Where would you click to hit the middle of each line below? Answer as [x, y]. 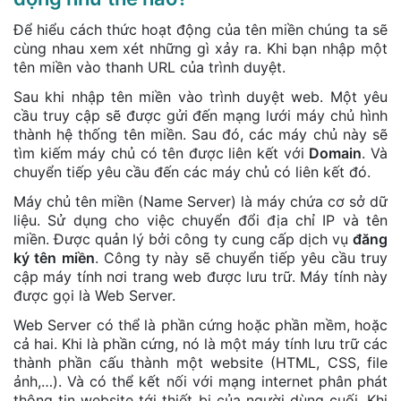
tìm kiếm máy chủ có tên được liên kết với [162, 153]
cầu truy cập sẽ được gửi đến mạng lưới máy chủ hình [200, 115]
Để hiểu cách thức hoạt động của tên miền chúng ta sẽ [200, 29]
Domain [336, 153]
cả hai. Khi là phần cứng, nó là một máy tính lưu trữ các [200, 343]
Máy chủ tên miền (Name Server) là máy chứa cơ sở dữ [200, 201]
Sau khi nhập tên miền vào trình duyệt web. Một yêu [200, 96]
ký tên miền [54, 257]
